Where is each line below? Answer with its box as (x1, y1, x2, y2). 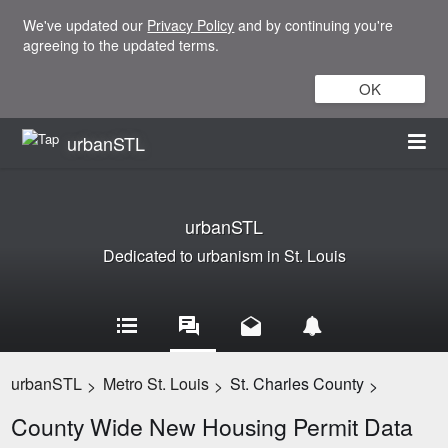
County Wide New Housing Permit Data (11, 410, 414, 443)
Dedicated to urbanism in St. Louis (102, 244, 346, 267)
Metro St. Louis (103, 372, 210, 395)
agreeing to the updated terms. (23, 35, 220, 55)
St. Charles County (230, 372, 365, 395)
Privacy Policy (147, 15, 235, 35)
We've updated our (23, 15, 148, 35)
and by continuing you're (234, 15, 394, 35)
